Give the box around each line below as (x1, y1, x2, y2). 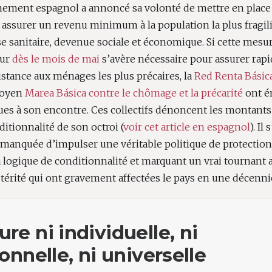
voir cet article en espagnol (123, 121, 250, 133)
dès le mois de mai (12, 53, 100, 65)
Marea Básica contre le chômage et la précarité (25, 87, 243, 99)
